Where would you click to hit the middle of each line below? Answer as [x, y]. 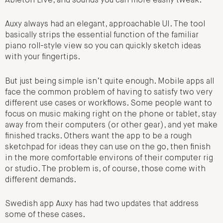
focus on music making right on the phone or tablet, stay [111, 114]
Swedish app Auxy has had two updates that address [102, 204]
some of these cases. [45, 215]
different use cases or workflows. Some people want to [109, 103]
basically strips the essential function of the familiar [102, 36]
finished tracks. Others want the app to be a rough [98, 136]
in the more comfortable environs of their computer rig [109, 158]
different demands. [41, 180]
